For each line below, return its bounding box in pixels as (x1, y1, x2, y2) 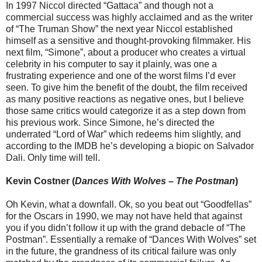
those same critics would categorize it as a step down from (6, 106, 246, 116)
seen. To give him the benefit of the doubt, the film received (6, 82, 247, 93)
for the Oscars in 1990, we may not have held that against (6, 211, 242, 222)
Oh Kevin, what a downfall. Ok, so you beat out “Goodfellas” (6, 199, 251, 210)
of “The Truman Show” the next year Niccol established (6, 24, 233, 35)
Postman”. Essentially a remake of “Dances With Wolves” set (6, 235, 256, 245)
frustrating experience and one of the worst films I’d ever (6, 71, 236, 81)
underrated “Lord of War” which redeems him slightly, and (6, 129, 241, 140)
